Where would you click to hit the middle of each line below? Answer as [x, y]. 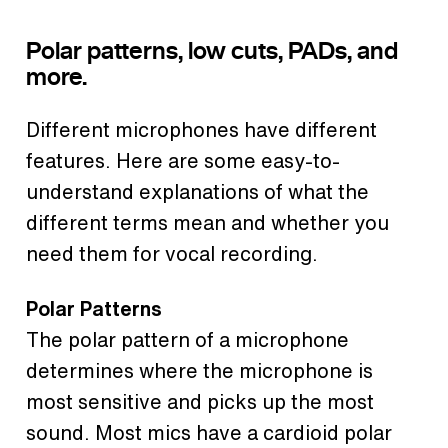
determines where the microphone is [199, 371]
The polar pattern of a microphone [187, 340]
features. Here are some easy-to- [183, 161]
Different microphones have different [201, 130]
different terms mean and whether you [207, 223]
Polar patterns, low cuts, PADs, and [212, 51]
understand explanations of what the [197, 192]
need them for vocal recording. [172, 254]
